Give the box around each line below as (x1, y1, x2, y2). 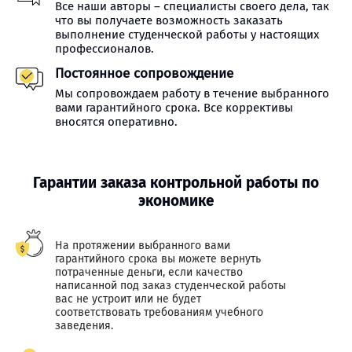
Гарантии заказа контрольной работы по (33, 174, 319, 192)
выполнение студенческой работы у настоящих (55, 27, 319, 42)
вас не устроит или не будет (55, 292, 201, 306)
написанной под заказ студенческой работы (55, 279, 286, 292)
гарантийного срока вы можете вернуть (55, 252, 261, 266)
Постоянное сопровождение (55, 65, 233, 82)
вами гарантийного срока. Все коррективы (55, 101, 293, 115)
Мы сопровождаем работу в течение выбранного (55, 86, 329, 101)
